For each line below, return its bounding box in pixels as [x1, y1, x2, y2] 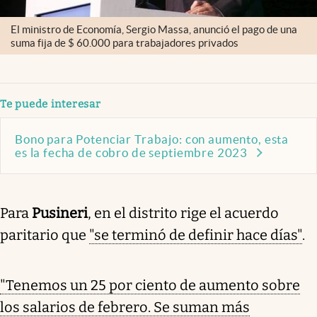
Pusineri [32, 204, 88, 222]
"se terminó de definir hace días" [89, 226, 302, 244]
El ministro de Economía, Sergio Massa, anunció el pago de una [11, 23, 297, 35]
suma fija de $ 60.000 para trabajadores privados [11, 36, 238, 49]
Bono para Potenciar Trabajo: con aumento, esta [15, 132, 289, 146]
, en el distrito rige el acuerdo [88, 204, 279, 222]
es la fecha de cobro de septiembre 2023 [15, 146, 248, 160]
